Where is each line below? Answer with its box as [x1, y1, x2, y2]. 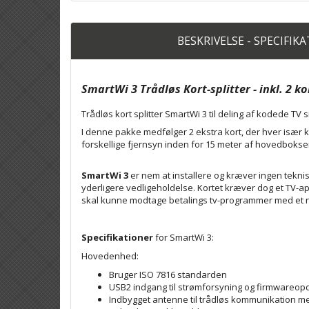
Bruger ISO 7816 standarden [109, 268, 227, 281]
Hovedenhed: [81, 249, 139, 262]
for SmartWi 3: [153, 230, 214, 243]
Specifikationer [81, 230, 153, 243]
